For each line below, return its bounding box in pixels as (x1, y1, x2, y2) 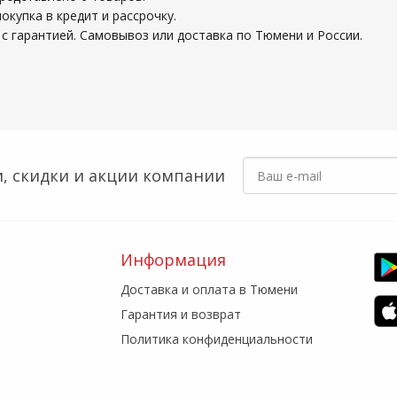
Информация (121, 249, 227, 270)
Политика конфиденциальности (121, 331, 314, 347)
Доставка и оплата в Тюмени (121, 281, 299, 298)
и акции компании (68, 164, 225, 186)
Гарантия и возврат (121, 306, 242, 323)
